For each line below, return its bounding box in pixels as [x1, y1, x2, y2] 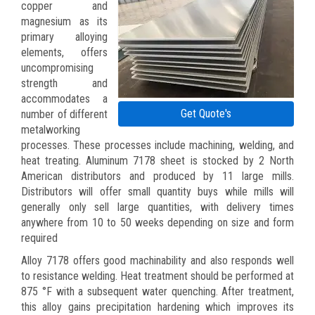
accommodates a [21, 91, 108, 105]
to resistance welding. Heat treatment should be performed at [21, 269, 294, 283]
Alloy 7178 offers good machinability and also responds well [21, 253, 294, 267]
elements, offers [21, 45, 108, 59]
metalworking [21, 122, 80, 136]
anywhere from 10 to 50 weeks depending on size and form [21, 215, 294, 229]
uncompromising [21, 60, 94, 75]
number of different [21, 107, 108, 121]
